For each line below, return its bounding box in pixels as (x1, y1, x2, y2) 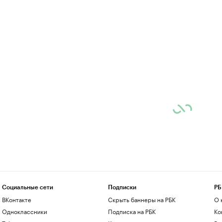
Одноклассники (1, 206, 47, 216)
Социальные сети (1, 184, 53, 190)
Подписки (108, 184, 136, 190)
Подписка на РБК (108, 206, 156, 216)
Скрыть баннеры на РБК (108, 194, 175, 204)
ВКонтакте (1, 194, 31, 204)
